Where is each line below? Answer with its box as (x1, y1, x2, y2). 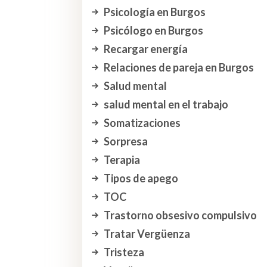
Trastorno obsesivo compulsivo (103, 209, 257, 222)
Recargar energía (103, 42, 188, 56)
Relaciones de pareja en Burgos (103, 61, 254, 74)
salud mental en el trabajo (103, 98, 228, 111)
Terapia (103, 153, 140, 167)
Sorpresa (103, 135, 148, 148)
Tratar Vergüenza (103, 227, 190, 241)
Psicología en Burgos (103, 5, 206, 19)
